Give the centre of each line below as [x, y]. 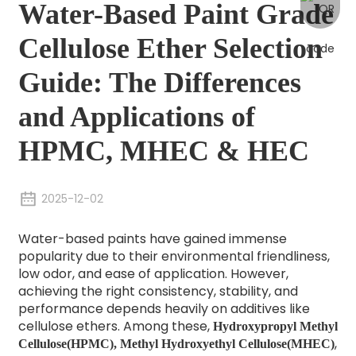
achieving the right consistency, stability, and [158, 291]
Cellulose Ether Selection [170, 48]
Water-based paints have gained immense [152, 238]
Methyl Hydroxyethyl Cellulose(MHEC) [227, 343]
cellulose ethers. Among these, [115, 326]
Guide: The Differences [159, 82]
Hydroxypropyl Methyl [275, 326]
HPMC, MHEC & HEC [163, 151]
